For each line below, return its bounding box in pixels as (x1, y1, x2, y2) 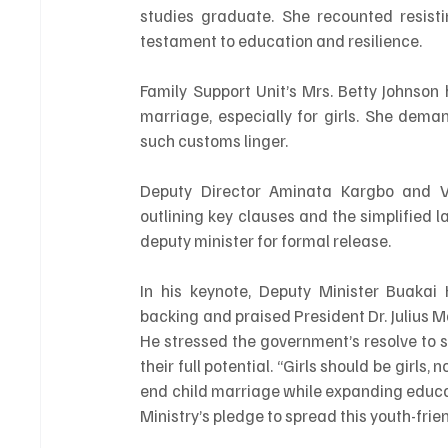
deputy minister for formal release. (140, 229, 392, 251)
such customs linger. (140, 129, 289, 151)
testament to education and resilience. (140, 29, 423, 51)
